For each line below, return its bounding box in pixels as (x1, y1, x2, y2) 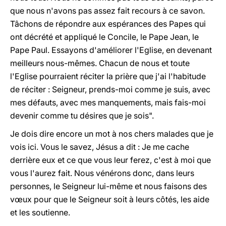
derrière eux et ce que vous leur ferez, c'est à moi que (10, 155, 211, 165)
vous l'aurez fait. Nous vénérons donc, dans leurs (10, 168, 194, 178)
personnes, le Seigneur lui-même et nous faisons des (10, 181, 207, 191)
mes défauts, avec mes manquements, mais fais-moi (10, 97, 206, 107)
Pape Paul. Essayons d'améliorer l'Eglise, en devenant (10, 45, 212, 55)
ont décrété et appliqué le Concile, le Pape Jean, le (10, 32, 199, 42)
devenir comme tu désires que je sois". (10, 110, 154, 121)
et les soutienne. (10, 207, 70, 217)
